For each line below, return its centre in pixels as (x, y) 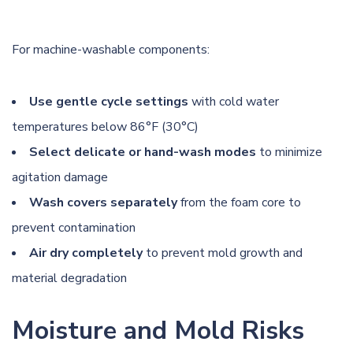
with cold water (234, 101)
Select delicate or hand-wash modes (143, 152)
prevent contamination (74, 227)
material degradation (69, 278)
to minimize (289, 152)
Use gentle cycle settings (109, 101)
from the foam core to (239, 202)
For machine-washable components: (111, 49)
